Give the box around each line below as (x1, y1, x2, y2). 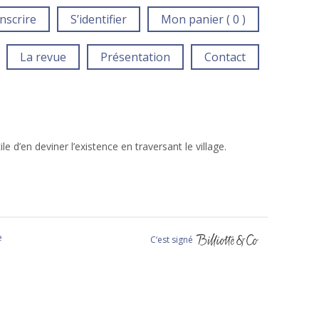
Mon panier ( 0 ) (160, 11, 246, 27)
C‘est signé (150, 233, 195, 246)
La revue (20, 49, 67, 65)
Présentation (100, 49, 170, 65)
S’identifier (70, 11, 127, 27)
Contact (204, 49, 246, 65)
